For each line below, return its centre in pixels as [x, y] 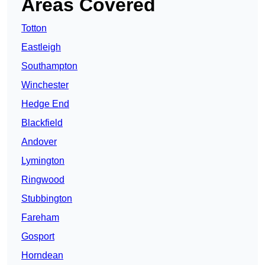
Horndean [42, 256]
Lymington [43, 161]
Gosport [38, 237]
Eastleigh [41, 47]
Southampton [49, 66]
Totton [34, 28]
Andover [39, 142]
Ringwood [43, 180]
